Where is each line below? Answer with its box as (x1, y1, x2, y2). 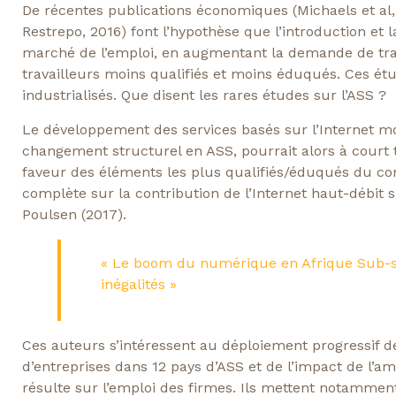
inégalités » (100, 275, 177, 293)
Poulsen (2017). (21, 205, 126, 223)
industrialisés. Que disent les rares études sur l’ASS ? (21, 87, 386, 104)
